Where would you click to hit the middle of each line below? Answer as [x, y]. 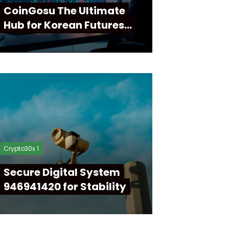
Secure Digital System [62, 172]
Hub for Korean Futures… [68, 25]
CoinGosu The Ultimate [64, 11]
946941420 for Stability [65, 187]
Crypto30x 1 [21, 148]
